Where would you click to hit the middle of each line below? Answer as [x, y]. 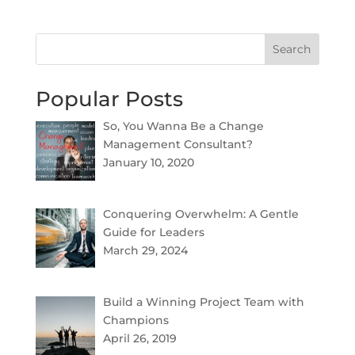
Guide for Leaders [154, 233]
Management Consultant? [178, 145]
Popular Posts [109, 99]
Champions [136, 320]
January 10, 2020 [149, 163]
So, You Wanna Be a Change [184, 126]
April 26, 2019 [140, 338]
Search [292, 50]
